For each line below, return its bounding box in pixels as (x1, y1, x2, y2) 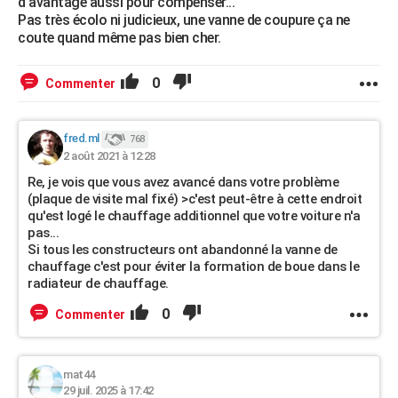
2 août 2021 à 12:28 (63, 149, 155, 163)
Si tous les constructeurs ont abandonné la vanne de (28, 242, 338, 258)
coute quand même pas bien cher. (18, 29, 221, 46)
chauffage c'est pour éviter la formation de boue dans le (28, 259, 359, 275)
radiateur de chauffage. (28, 275, 169, 291)
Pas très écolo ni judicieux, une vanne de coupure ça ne (18, 12, 350, 28)
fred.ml (63, 131, 99, 146)
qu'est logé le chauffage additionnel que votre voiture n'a (28, 208, 360, 224)
